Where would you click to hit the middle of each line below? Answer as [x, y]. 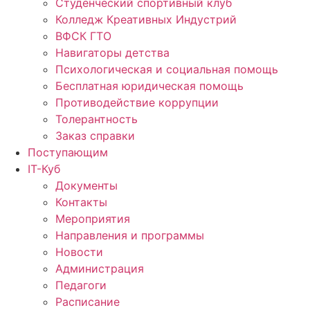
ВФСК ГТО [83, 36]
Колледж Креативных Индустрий [146, 19]
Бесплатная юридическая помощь [149, 85]
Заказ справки [95, 135]
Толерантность [97, 119]
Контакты [81, 202]
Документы [86, 185]
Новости [79, 252]
